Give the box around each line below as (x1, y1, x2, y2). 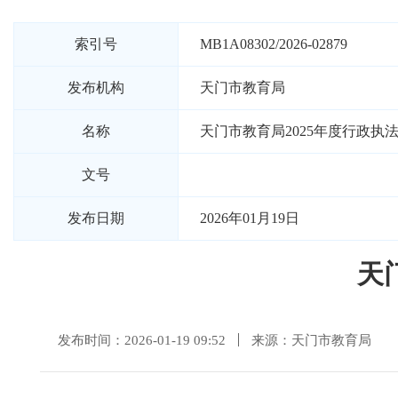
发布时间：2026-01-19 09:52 (58, 332, 226, 347)
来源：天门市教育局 (251, 332, 371, 347)
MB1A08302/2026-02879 (200, 36, 347, 52)
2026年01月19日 (200, 211, 299, 226)
